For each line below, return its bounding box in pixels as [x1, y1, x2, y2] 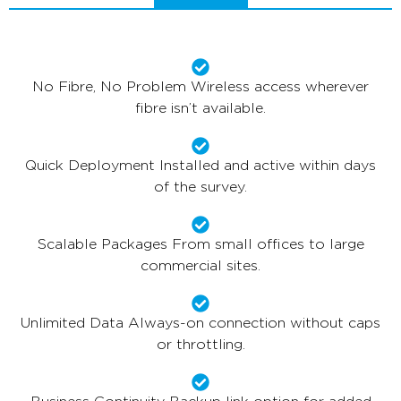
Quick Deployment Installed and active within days [25, 156, 376, 174]
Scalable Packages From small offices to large [37, 235, 364, 252]
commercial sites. [141, 256, 260, 274]
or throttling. [156, 335, 245, 353]
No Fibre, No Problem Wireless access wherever [32, 77, 369, 95]
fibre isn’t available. [135, 98, 266, 116]
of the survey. [154, 177, 247, 195]
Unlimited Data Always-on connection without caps [21, 313, 380, 331]
